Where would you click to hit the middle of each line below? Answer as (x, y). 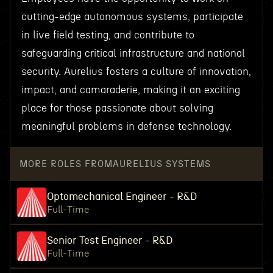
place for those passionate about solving (117, 108)
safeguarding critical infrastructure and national (133, 53)
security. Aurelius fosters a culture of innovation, (136, 72)
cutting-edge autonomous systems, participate (132, 17)
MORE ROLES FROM (66, 164)
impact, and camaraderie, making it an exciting (130, 90)
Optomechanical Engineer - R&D (122, 197)
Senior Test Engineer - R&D (109, 240)
